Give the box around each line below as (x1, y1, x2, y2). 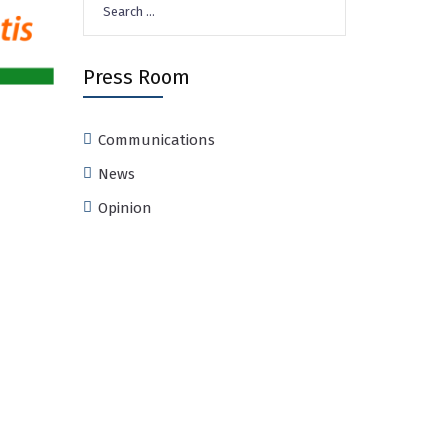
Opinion (97, 199, 152, 217)
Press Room (82, 65, 190, 89)
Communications (97, 131, 215, 149)
